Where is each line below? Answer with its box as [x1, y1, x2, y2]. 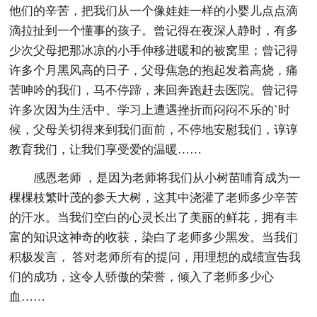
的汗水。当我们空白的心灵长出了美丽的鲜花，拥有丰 [9, 210, 299, 224]
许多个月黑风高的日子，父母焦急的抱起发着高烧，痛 [9, 63, 299, 77]
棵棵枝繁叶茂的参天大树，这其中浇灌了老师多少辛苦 [9, 190, 299, 204]
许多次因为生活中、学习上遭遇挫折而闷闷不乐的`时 [9, 103, 291, 117]
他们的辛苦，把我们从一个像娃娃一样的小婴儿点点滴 [9, 4, 299, 18]
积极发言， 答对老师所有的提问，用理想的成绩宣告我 [9, 250, 301, 264]
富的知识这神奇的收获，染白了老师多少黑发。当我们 [9, 230, 299, 244]
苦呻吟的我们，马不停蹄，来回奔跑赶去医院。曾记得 [9, 83, 299, 97]
